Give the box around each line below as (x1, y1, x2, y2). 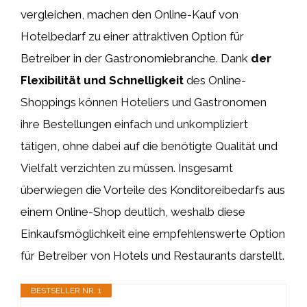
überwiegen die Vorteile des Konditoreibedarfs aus (21, 182, 285, 197)
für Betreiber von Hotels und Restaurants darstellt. (21, 248, 284, 262)
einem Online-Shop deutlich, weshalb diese (21, 204, 245, 219)
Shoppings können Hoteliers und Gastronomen (21, 95, 267, 109)
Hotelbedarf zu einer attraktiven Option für (21, 29, 244, 43)
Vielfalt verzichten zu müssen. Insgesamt (21, 160, 233, 175)
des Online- (184, 73, 246, 87)
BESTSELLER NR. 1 (31, 286, 101, 295)
